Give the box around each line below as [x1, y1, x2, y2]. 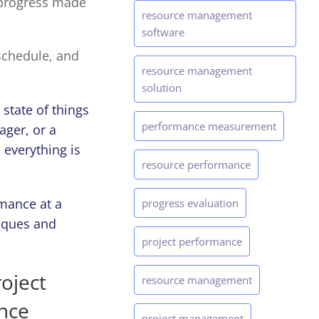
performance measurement [142, 119, 276, 134]
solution [142, 80, 182, 95]
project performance [142, 234, 242, 249]
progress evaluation [142, 196, 239, 211]
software [142, 25, 184, 40]
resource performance [142, 157, 251, 172]
